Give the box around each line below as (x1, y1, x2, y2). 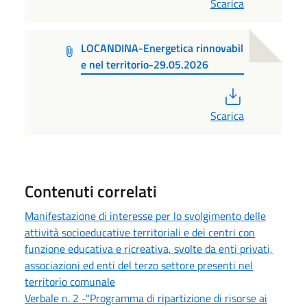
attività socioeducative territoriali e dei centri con (25, 224, 255, 241)
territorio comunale (25, 273, 115, 291)
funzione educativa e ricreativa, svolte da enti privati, (25, 241, 273, 258)
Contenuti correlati (25, 179, 157, 204)
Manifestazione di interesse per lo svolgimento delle (25, 208, 266, 225)
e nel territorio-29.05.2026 (81, 56, 208, 73)
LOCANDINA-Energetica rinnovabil (81, 39, 243, 56)
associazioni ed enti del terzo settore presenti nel (25, 257, 253, 274)
